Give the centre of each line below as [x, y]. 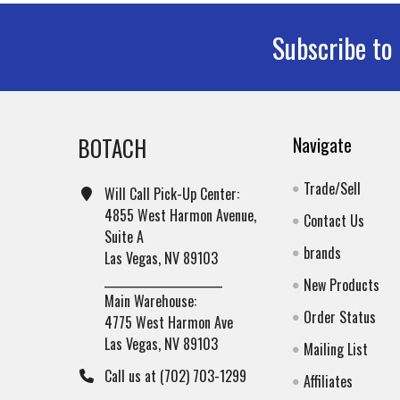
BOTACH [112, 148]
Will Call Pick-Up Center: [172, 194]
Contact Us [334, 221]
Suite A [124, 237]
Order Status [340, 317]
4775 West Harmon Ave [169, 323]
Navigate [323, 145]
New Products [342, 285]
